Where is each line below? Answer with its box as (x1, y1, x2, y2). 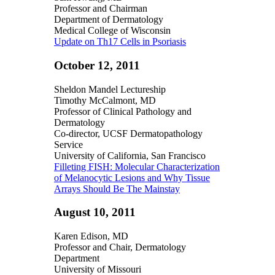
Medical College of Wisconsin (54, 25, 171, 36)
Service (54, 139, 83, 150)
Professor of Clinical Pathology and (54, 106, 192, 117)
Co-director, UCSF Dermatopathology (54, 128, 203, 139)
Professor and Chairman (54, 3, 147, 14)
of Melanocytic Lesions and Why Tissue (54, 172, 210, 183)
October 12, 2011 (54, 58, 140, 72)
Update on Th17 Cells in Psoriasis (54, 36, 186, 47)
